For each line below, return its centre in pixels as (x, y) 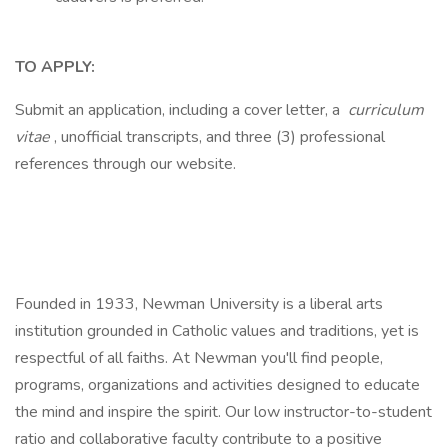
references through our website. (125, 164)
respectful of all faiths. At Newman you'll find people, (199, 358)
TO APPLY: (55, 67)
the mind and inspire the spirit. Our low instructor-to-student (223, 412)
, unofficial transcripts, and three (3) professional (219, 137)
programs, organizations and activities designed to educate (217, 385)
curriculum (384, 110)
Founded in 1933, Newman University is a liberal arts (199, 304)
